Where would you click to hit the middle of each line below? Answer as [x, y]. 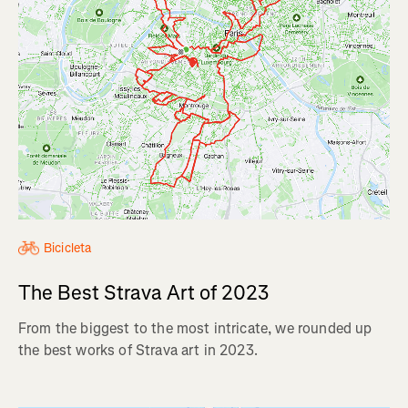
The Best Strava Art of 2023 [144, 293]
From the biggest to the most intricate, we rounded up [195, 329]
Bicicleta [68, 249]
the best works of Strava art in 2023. [138, 351]
